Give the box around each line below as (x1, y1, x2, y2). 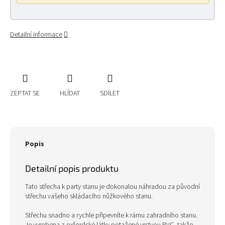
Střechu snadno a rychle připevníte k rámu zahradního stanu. (25, 210, 197, 220)
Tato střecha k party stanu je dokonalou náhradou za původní (25, 182, 200, 192)
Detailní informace (10, 30, 62, 40)
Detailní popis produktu (25, 163, 119, 174)
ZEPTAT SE (10, 88, 40, 98)
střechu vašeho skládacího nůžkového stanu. (25, 191, 153, 201)
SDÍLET (100, 88, 120, 98)
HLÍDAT (60, 88, 80, 98)
